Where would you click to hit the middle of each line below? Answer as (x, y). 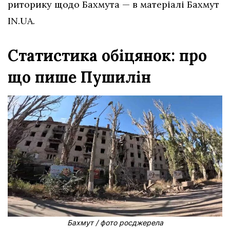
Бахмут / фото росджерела (115, 223)
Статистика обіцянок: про (107, 56)
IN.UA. (21, 21)
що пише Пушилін (79, 77)
